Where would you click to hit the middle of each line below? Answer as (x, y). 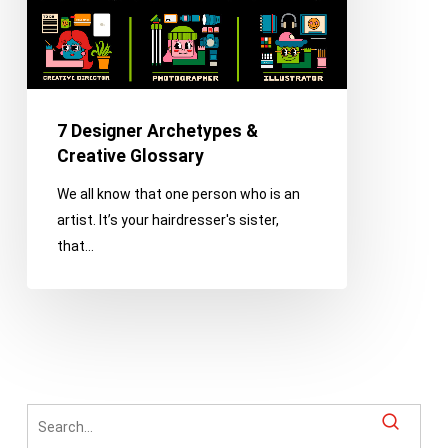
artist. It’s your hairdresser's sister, (167, 220)
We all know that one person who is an (178, 194)
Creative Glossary (130, 156)
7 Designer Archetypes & (157, 131)
